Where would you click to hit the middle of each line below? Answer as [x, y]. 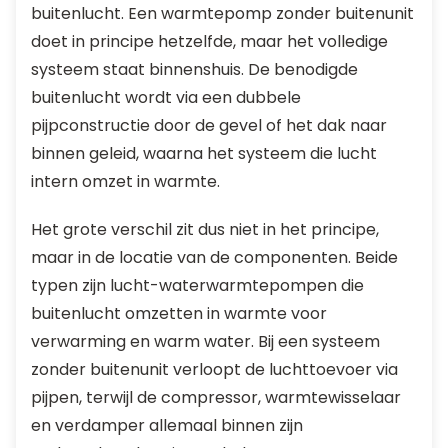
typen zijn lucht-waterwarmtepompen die [197, 285]
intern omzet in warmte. [125, 181]
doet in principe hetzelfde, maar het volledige [209, 41]
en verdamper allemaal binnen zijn [167, 425]
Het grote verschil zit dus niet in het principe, [205, 229]
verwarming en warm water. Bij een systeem [205, 341]
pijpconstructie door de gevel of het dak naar [209, 125]
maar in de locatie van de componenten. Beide [214, 257]
